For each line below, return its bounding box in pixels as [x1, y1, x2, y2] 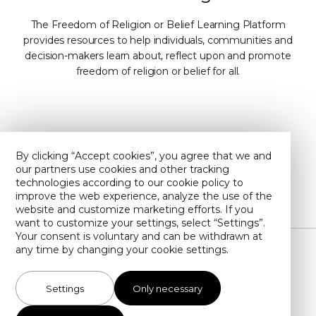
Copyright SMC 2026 [114, 299, 202, 310]
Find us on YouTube [181, 166, 276, 178]
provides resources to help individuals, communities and [23, 34, 293, 47]
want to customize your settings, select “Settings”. [16, 217, 265, 229]
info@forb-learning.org [79, 286, 174, 297]
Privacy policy [54, 166, 121, 178]
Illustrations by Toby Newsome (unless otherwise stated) [45, 255, 271, 265]
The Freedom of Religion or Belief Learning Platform [30, 18, 286, 31]
